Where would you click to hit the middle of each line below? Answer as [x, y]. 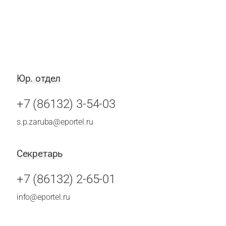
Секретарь [40, 154]
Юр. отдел [39, 78]
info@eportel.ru [43, 197]
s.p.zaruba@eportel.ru [55, 122]
